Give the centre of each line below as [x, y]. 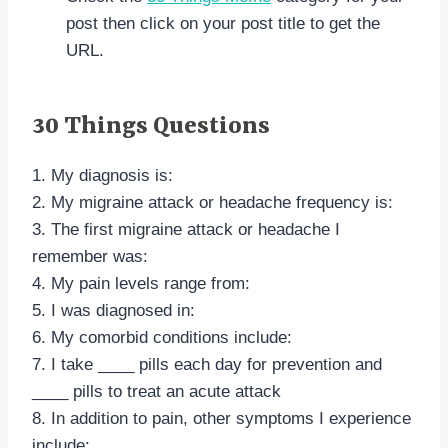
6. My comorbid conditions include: [162, 337]
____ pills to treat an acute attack [156, 391]
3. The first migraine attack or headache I [186, 229]
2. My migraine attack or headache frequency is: [212, 202]
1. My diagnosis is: [102, 175]
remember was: [90, 256]
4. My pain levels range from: [141, 283]
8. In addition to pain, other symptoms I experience [221, 418]
